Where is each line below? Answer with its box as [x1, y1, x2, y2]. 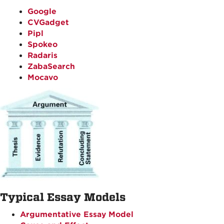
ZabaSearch [27, 62, 75, 71]
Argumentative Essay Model [20, 210, 133, 219]
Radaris [27, 51, 57, 60]
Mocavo [27, 73, 58, 82]
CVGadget [27, 18, 69, 27]
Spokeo [27, 40, 57, 49]
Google [27, 7, 56, 16]
